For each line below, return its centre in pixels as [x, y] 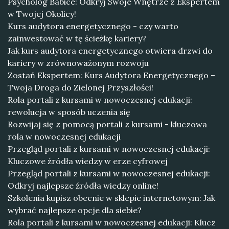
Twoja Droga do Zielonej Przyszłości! [81, 87]
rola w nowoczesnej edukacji [64, 136]
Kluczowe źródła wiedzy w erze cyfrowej [88, 161]
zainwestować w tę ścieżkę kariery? [77, 38]
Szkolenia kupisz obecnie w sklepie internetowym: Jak [111, 198]
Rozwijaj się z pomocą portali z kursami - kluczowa [107, 124]
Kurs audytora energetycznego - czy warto [93, 26]
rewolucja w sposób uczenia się [69, 112]
